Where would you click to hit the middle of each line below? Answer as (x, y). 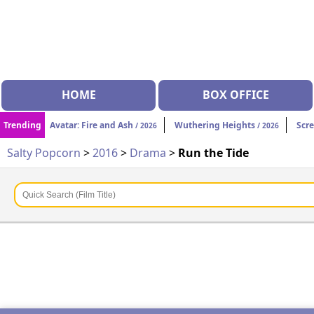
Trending (22, 125)
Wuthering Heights (215, 125)
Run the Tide (213, 153)
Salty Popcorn (44, 153)
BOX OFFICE (235, 95)
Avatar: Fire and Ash (91, 125)
